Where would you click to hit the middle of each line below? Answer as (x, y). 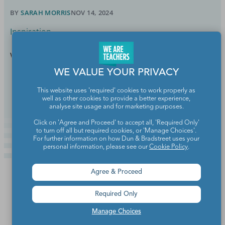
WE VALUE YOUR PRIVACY (116, 73)
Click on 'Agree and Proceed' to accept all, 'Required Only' (116, 123)
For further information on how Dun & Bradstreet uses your (117, 139)
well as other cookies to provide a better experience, (117, 98)
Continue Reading (102, 84)
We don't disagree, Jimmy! (61, 55)
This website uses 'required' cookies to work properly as (117, 90)
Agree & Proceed (116, 172)
